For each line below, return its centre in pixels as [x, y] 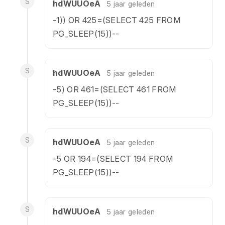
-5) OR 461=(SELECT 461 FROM [115, 89]
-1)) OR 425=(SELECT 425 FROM [117, 20]
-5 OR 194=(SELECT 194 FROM [113, 159]
